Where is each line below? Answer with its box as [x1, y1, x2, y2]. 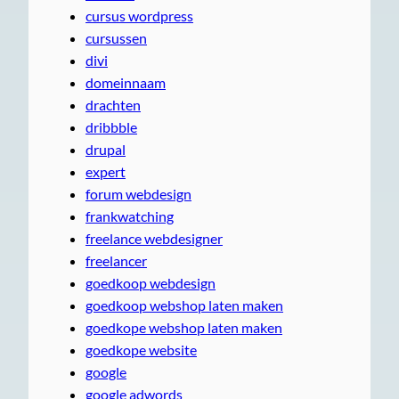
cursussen [85, 28, 147, 46]
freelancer [85, 251, 147, 269]
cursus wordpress [85, 6, 193, 24]
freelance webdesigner [85, 229, 223, 247]
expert [85, 162, 126, 180]
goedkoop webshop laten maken [85, 296, 283, 313]
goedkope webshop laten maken [85, 318, 282, 336]
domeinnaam [85, 73, 166, 91]
